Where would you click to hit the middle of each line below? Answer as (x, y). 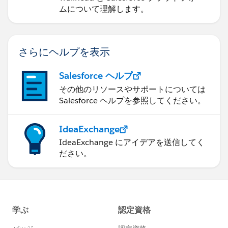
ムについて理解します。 (104, 9)
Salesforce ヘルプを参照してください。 (132, 101)
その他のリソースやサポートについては (132, 90)
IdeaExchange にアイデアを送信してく (132, 142)
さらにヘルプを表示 (64, 52)
